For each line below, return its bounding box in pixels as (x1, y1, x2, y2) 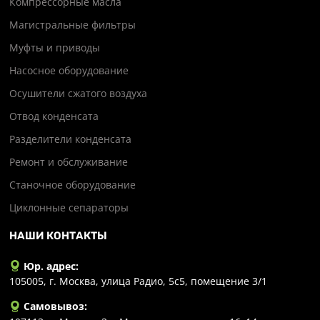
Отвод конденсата (9, 109, 99, 123)
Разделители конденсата (9, 132, 131, 146)
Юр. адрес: (23, 259, 79, 273)
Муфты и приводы (9, 41, 100, 54)
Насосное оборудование (9, 64, 129, 77)
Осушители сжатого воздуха (9, 86, 147, 100)
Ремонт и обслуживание (9, 155, 128, 169)
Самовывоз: (23, 299, 87, 314)
